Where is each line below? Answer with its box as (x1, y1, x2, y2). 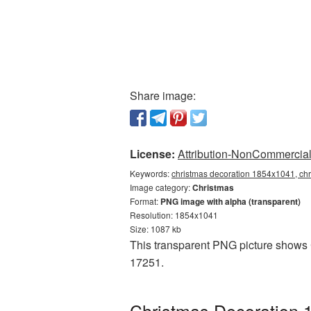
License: (130, 146, 175, 162)
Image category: (130, 181, 192, 193)
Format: (130, 195, 160, 207)
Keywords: (130, 167, 171, 179)
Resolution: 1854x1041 (130, 209, 218, 221)
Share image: (130, 87, 196, 103)
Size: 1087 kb (130, 223, 181, 235)
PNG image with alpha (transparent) (160, 195, 301, 208)
